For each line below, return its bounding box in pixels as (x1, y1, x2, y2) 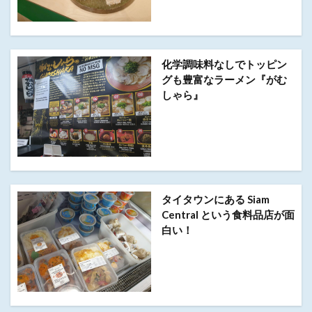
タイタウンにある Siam (161, 192, 270, 205)
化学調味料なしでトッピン (161, 58, 287, 71)
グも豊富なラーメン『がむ (161, 73, 287, 86)
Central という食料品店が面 (161, 208, 295, 221)
